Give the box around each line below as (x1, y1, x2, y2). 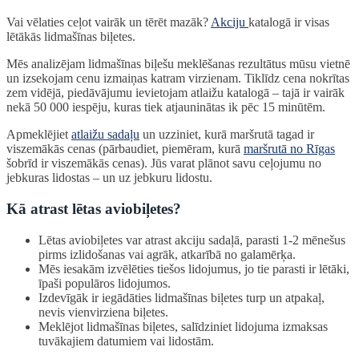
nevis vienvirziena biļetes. (38, 305, 168, 319)
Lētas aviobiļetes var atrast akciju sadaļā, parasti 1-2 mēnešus (38, 232, 345, 247)
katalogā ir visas (248, 15, 329, 30)
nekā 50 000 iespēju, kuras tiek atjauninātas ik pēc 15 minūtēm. (6, 100, 325, 115)
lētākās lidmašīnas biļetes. (6, 30, 135, 44)
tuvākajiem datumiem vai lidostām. (38, 333, 214, 348)
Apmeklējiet (6, 127, 71, 142)
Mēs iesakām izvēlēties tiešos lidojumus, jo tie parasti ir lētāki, (38, 261, 349, 276)
